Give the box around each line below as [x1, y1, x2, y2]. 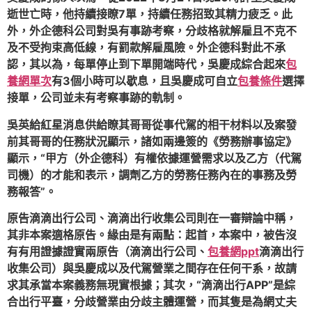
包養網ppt [208, 244, 259, 259]
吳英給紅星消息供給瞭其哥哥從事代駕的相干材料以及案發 [7, 117, 297, 132]
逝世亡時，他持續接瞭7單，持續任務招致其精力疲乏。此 [7, 7, 292, 22]
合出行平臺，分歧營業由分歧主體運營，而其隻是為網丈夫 [7, 295, 297, 309]
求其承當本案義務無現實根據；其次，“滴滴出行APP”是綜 [7, 278, 295, 292]
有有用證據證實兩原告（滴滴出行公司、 [7, 244, 208, 259]
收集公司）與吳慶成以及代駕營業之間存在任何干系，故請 [7, 261, 297, 276]
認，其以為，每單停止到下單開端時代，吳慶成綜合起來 [7, 57, 286, 72]
